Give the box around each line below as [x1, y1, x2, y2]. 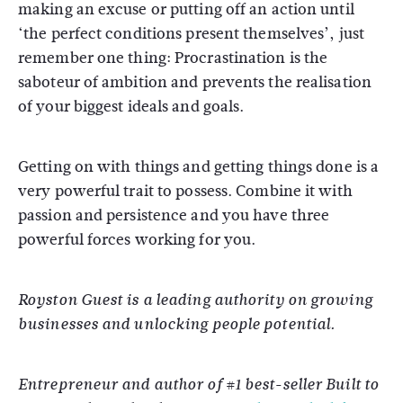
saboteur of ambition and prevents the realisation [18, 71, 372, 94]
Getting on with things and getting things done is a [18, 156, 380, 178]
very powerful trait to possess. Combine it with [18, 180, 353, 202]
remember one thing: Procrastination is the [18, 47, 328, 69]
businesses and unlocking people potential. [18, 314, 336, 335]
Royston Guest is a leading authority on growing [18, 290, 372, 310]
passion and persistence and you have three [18, 204, 330, 227]
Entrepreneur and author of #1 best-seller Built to [18, 374, 380, 395]
